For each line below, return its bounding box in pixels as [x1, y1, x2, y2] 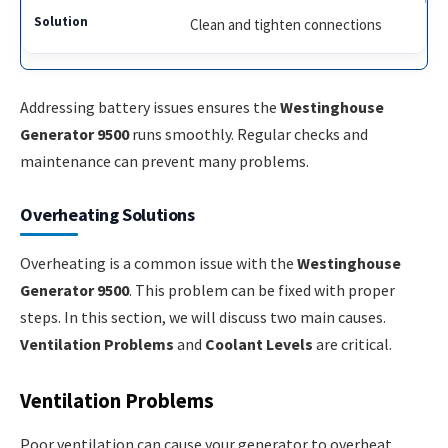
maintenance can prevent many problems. [20, 151, 309, 172]
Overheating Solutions [20, 203, 195, 227]
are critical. [313, 334, 392, 355]
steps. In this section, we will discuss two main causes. [20, 307, 386, 328]
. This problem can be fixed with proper [129, 280, 395, 301]
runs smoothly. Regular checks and [129, 124, 368, 145]
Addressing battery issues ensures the [20, 97, 280, 118]
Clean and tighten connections [190, 14, 383, 34]
